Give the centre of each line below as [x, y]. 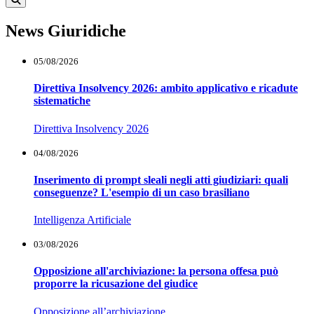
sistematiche [62, 101]
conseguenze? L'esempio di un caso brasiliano [142, 192]
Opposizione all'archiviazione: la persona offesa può [156, 271]
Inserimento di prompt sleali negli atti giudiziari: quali [161, 179]
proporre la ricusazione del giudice [116, 284]
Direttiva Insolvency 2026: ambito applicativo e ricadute [166, 88]
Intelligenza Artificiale [82, 220]
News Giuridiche [66, 31]
